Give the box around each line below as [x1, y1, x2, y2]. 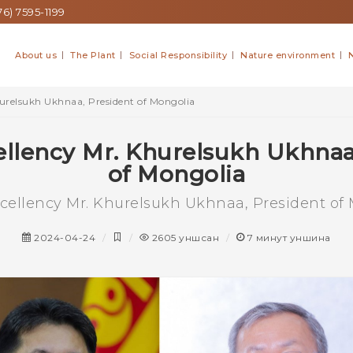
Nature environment [240, 50, 335, 61]
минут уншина [255, 232, 331, 243]
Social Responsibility [128, 50, 227, 61]
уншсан [179, 232, 220, 243]
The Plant [70, 50, 116, 61]
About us [15, 50, 57, 61]
